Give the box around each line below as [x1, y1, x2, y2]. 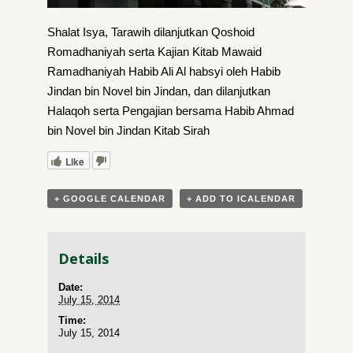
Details [58, 249, 110, 269]
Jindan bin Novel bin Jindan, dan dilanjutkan [47, 84, 270, 98]
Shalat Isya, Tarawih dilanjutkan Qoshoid [47, 25, 255, 39]
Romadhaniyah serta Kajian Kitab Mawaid [47, 45, 262, 58]
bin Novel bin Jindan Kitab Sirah [47, 124, 210, 137]
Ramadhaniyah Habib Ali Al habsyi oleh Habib [47, 65, 281, 78]
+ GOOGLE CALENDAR [54, 194, 165, 203]
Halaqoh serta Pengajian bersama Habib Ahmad [47, 104, 294, 117]
